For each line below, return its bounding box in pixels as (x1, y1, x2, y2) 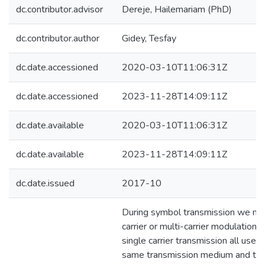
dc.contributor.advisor (16, 3, 103, 16)
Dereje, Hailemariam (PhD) (122, 3, 232, 16)
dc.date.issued (16, 177, 75, 190)
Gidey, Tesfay (122, 32, 176, 45)
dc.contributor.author (16, 32, 99, 45)
